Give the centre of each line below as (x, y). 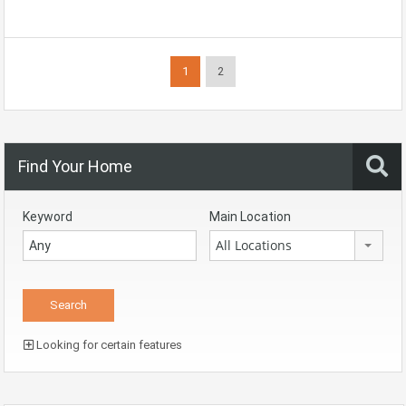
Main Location (250, 216)
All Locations (254, 245)
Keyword (48, 216)
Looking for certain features (108, 344)
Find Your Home (75, 166)
